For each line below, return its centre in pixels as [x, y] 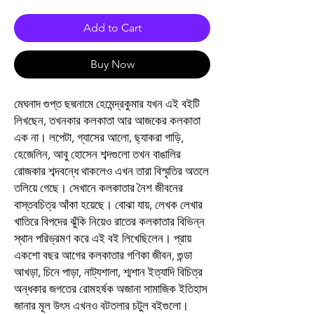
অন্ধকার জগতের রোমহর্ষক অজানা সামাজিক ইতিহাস [111, 289]
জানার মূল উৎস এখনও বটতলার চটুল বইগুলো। [101, 306]
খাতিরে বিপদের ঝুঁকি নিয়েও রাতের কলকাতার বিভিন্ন [109, 221]
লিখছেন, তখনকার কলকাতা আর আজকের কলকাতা [107, 121]
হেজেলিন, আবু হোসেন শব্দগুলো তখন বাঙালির [97, 154]
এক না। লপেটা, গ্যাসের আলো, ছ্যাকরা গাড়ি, [99, 137]
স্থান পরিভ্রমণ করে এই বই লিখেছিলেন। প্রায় [103, 238]
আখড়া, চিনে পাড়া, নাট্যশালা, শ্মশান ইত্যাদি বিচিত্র [108, 272]
